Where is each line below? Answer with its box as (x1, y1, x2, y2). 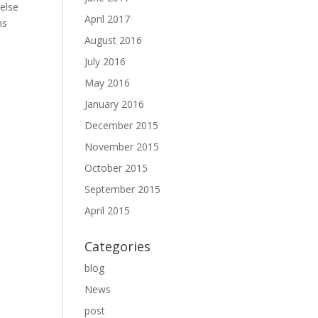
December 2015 (84, 119, 159, 132)
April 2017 (84, 12, 131, 26)
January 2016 (84, 97, 145, 111)
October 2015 (84, 161, 148, 175)
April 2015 (84, 204, 131, 217)
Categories (84, 238, 151, 255)
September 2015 (84, 182, 161, 196)
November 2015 (84, 140, 160, 153)
